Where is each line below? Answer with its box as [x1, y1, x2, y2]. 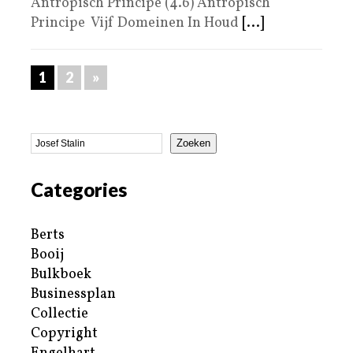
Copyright [31, 323, 98, 344]
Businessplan [31, 284, 116, 304]
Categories [31, 177, 127, 201]
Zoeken [176, 137, 210, 150]
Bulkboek [31, 264, 91, 284]
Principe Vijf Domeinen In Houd [31, 13, 242, 33]
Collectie [31, 303, 88, 324]
